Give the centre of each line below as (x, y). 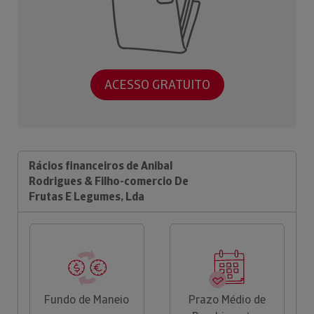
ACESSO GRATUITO (157, 85)
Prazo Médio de (227, 299)
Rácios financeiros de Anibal (101, 165)
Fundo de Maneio (87, 299)
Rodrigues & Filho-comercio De (109, 181)
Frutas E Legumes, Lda (87, 196)
